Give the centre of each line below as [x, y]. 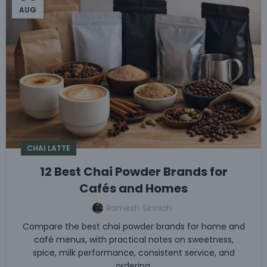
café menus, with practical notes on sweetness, [133, 239]
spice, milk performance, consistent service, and [133, 252]
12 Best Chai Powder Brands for [133, 171]
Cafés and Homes [133, 188]
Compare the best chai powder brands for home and [133, 226]
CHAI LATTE [49, 148]
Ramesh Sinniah [139, 208]
